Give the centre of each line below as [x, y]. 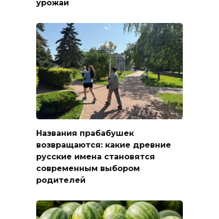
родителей [61, 180]
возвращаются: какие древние [104, 145]
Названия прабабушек [85, 133]
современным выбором [88, 168]
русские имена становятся [96, 156]
